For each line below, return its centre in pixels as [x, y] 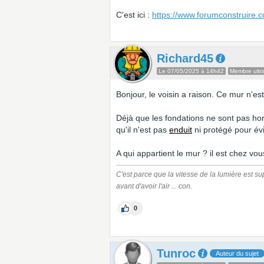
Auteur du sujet [237, 253]
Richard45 [185, 58]
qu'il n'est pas [143, 130]
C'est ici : [134, 15]
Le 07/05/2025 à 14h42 [191, 71]
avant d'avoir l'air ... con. [154, 186]
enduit [181, 130]
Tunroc [176, 253]
